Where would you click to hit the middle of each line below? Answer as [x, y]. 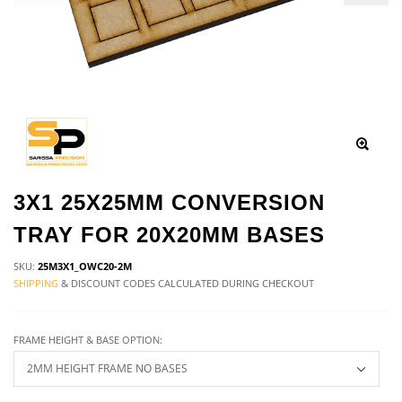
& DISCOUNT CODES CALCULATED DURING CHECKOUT [186, 283]
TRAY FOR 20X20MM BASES [169, 234]
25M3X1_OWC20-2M [85, 266]
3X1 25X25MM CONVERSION [169, 202]
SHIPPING [36, 283]
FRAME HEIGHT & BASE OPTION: [88, 339]
